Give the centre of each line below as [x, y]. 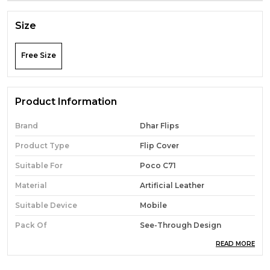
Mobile [153, 205]
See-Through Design [181, 225]
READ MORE [235, 244]
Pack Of [31, 225]
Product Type [42, 146]
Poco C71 [158, 165]
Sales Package [44, 245]
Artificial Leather [172, 185]
